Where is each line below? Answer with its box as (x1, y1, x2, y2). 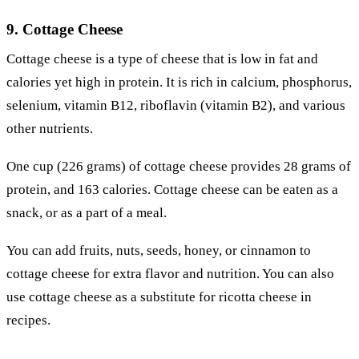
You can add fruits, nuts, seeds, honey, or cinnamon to (6, 242, 311, 258)
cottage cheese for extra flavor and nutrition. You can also (6, 265, 334, 281)
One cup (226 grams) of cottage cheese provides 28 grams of (6, 159, 351, 175)
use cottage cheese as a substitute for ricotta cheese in (6, 288, 312, 305)
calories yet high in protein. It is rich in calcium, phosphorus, (6, 75, 352, 91)
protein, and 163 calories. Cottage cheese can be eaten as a (6, 182, 338, 198)
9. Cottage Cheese (6, 21, 123, 38)
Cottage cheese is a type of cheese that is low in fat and (6, 51, 318, 67)
